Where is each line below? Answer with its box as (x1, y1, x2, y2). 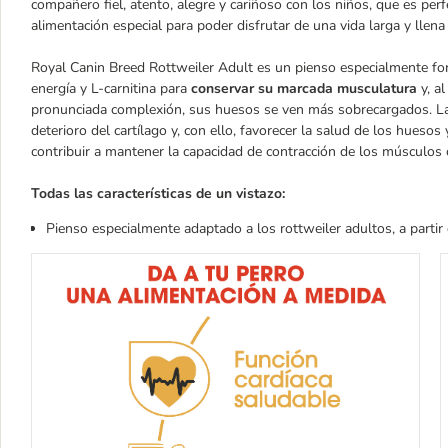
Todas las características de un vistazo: (31, 184, 285, 203)
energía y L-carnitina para (31, 79, 191, 98)
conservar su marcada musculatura (191, 79, 421, 98)
